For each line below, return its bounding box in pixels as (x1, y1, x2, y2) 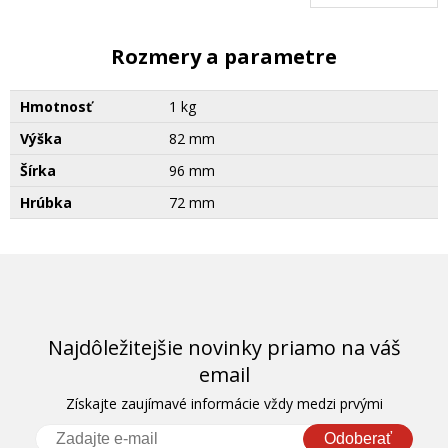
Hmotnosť (20, 96, 92, 116)
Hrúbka (20, 192, 72, 212)
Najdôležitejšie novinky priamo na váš (47, 333, 401, 361)
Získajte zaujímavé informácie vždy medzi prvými (65, 393, 383, 413)
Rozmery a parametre (111, 42, 337, 70)
